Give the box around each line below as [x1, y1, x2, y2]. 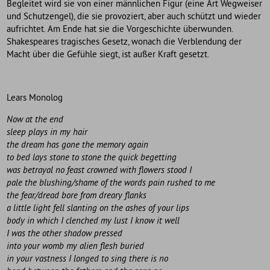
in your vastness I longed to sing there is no [7, 253, 169, 265]
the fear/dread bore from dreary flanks [7, 190, 147, 202]
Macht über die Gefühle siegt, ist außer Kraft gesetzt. [7, 49, 210, 61]
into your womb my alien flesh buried [7, 240, 145, 253]
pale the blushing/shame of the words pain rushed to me [7, 177, 216, 189]
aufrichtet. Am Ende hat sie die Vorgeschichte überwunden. [7, 24, 233, 36]
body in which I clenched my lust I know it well [7, 215, 180, 227]
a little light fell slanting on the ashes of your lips [7, 202, 190, 215]
